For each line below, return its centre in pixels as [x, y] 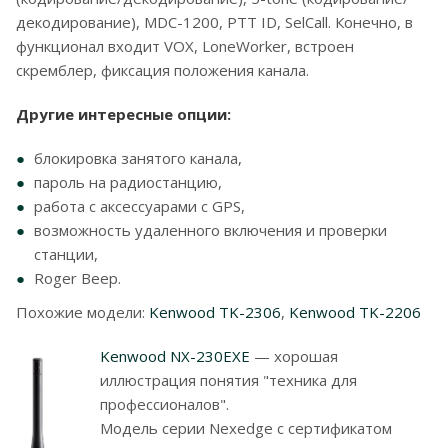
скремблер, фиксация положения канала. [162, 70]
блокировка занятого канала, [138, 158]
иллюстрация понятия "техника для [228, 380]
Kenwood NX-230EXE [175, 356]
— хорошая [294, 356]
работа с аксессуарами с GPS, [139, 206]
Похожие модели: [82, 312]
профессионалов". [164, 404]
